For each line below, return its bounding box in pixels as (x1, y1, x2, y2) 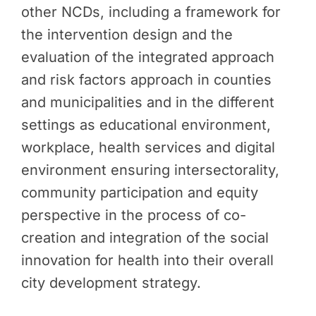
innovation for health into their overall (21, 252, 274, 269)
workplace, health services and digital (21, 139, 275, 156)
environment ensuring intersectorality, (21, 162, 279, 178)
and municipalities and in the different (21, 94, 274, 111)
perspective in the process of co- (21, 207, 246, 224)
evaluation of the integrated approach (21, 49, 274, 66)
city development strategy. (21, 274, 201, 291)
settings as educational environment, (21, 116, 271, 133)
